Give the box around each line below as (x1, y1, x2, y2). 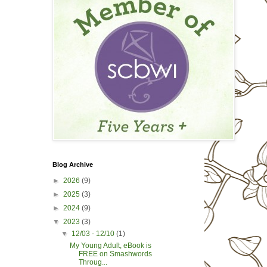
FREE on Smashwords (79, 249, 153, 258)
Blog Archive (52, 160, 93, 168)
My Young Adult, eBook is (70, 241, 152, 250)
